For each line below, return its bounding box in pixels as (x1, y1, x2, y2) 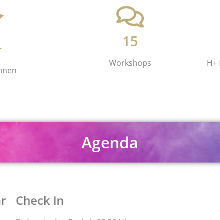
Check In (15, 192, 64, 209)
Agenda (82, 132, 138, 153)
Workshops (109, 57, 151, 69)
